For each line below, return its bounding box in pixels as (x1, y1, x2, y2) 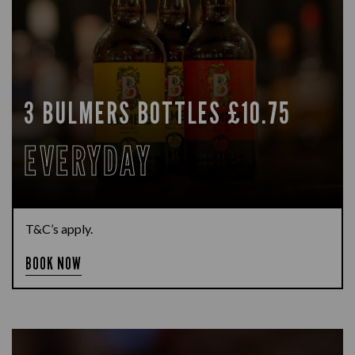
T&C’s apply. (25, 221, 93, 236)
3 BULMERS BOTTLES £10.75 (24, 94, 291, 131)
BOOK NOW (25, 254, 82, 273)
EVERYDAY (24, 137, 151, 185)
